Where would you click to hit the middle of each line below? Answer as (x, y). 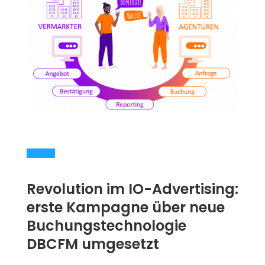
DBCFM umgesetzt (93, 244)
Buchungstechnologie (106, 225)
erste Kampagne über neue (125, 207)
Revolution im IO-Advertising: (132, 189)
